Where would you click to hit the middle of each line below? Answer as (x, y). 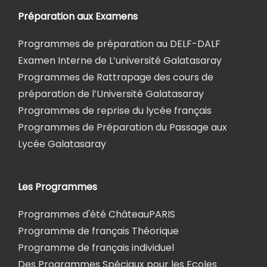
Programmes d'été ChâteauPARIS (97, 214)
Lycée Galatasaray (62, 144)
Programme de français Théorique (98, 231)
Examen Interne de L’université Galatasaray (120, 60)
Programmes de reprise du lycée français (115, 110)
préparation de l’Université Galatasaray (111, 94)
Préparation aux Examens (78, 16)
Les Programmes (58, 187)
